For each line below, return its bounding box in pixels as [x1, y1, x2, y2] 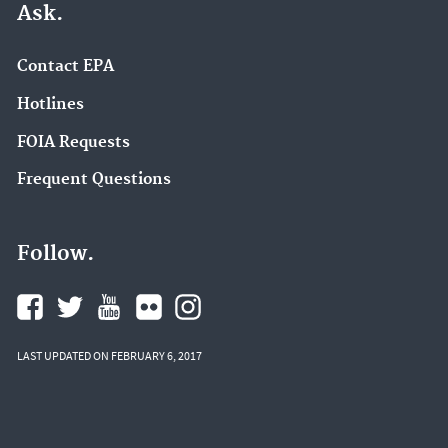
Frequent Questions [17, 170, 171, 190]
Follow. [17, 241, 94, 267]
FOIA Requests [17, 132, 130, 152]
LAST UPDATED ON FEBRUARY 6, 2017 [17, 347, 202, 363]
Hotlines [17, 94, 84, 114]
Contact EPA [17, 57, 114, 76]
